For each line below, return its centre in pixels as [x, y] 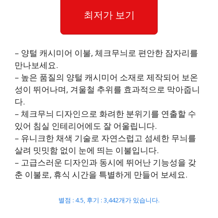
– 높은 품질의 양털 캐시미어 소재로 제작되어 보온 [106, 77]
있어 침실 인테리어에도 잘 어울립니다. [86, 126]
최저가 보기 [109, 15]
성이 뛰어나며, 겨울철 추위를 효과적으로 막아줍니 [107, 89]
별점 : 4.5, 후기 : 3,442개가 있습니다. [109, 200]
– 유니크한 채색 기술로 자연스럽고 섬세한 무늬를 [105, 138]
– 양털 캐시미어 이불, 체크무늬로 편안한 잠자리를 [106, 53]
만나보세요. [36, 65]
